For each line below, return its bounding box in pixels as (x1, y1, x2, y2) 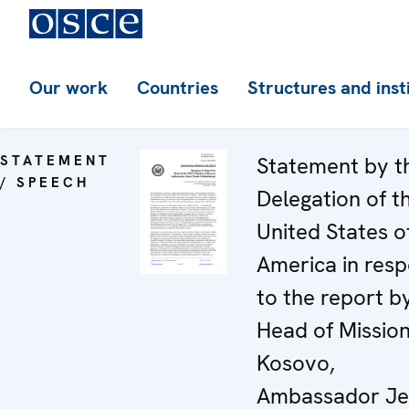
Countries (137, 76, 218, 100)
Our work (29, 76, 108, 100)
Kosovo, (257, 349, 335, 377)
